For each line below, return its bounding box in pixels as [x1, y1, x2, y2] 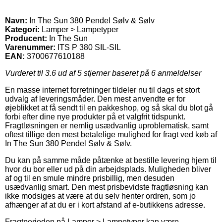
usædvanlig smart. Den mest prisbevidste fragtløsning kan [5, 182, 208, 191]
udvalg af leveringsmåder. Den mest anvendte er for [5, 94, 185, 103]
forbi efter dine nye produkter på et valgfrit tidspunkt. [5, 112, 185, 121]
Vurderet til [5, 68, 45, 77]
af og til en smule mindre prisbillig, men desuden [5, 173, 174, 182]
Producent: [5, 34, 47, 43]
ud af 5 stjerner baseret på [56, 68, 151, 77]
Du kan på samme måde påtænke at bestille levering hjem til [5, 156, 217, 165]
